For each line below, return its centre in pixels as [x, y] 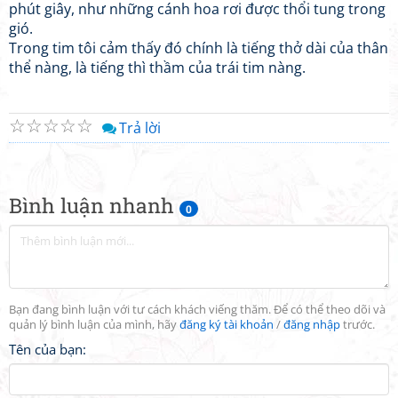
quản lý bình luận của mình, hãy [94, 325]
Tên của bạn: [48, 349]
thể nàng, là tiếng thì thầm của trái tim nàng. [157, 68]
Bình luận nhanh [94, 205]
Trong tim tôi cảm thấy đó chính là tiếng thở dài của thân [199, 48]
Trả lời [140, 128]
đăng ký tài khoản [227, 325]
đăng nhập [312, 325]
